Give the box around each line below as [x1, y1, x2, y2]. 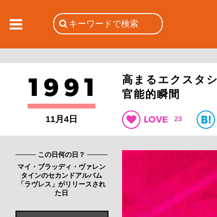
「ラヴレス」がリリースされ [17, 180, 106, 188]
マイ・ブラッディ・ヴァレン [17, 163, 106, 170]
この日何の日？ [36, 151, 87, 158]
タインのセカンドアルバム [21, 171, 102, 179]
